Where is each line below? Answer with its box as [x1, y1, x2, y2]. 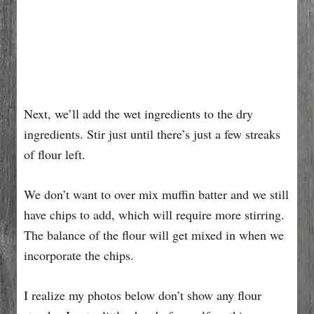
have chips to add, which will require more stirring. [24, 205, 285, 223]
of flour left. [24, 145, 86, 163]
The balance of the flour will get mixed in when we [24, 226, 284, 243]
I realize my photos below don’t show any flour [24, 286, 261, 303]
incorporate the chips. [24, 246, 134, 264]
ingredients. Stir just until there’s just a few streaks [24, 125, 280, 142]
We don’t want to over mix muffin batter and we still [24, 185, 289, 203]
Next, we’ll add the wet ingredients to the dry [24, 104, 253, 122]
